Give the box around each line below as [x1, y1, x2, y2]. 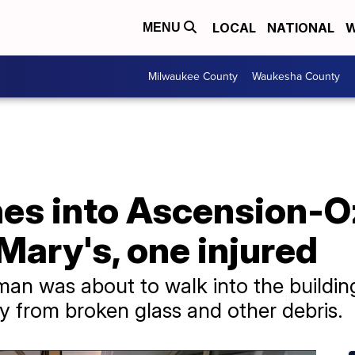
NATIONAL [267, 20, 334, 36]
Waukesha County [252, 68, 340, 85]
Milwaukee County [148, 68, 238, 85]
